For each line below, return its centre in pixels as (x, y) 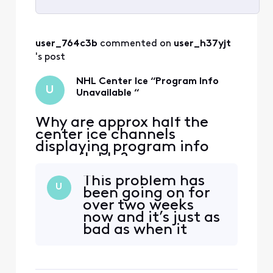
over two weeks (138, 205)
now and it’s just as (151, 218)
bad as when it (135, 230)
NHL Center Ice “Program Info (147, 82)
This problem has (144, 181)
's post (50, 58)
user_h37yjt (202, 44)
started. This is (135, 242)
